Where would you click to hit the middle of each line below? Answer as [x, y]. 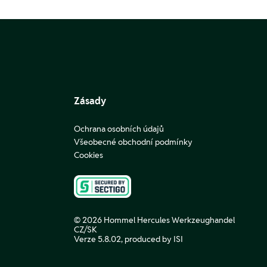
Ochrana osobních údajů [119, 129]
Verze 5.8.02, [99, 239]
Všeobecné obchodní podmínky [133, 142]
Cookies [89, 155]
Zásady [90, 101]
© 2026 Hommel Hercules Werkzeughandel [154, 220]
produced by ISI [154, 239]
